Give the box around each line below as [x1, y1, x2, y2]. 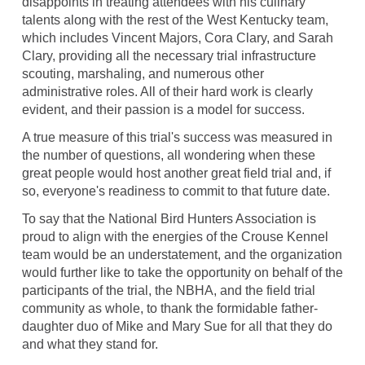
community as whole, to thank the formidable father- [21, 301, 318, 316]
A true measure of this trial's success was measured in [21, 130, 332, 145]
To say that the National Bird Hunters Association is [21, 212, 316, 226]
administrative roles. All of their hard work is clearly [21, 85, 313, 99]
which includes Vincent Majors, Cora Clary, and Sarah [21, 31, 333, 46]
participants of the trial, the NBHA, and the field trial [21, 284, 315, 298]
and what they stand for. [21, 337, 158, 352]
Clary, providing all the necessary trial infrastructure [21, 49, 316, 64]
